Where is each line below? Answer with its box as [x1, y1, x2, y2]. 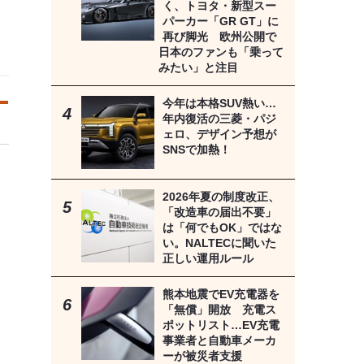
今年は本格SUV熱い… [162, 97, 276, 110]
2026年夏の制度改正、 [162, 190, 279, 204]
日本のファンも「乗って [158, 45, 284, 59]
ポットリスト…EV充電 [162, 318, 279, 332]
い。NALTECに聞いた [162, 236, 276, 250]
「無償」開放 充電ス [162, 303, 276, 317]
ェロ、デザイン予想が [162, 128, 276, 141]
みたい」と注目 [158, 61, 238, 75]
